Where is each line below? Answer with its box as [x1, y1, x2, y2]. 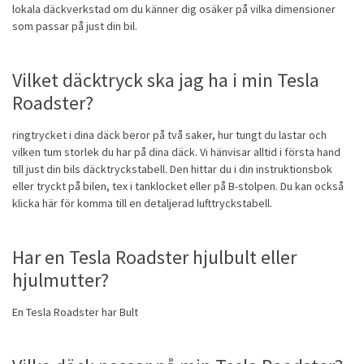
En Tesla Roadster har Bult [12, 305, 138, 320]
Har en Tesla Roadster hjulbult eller [12, 245, 297, 271]
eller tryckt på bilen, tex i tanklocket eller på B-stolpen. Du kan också [12, 179, 344, 194]
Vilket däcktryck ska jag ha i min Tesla [12, 67, 319, 93]
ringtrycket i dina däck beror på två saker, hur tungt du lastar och [12, 128, 327, 143]
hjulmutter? [12, 267, 109, 293]
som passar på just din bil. [12, 19, 137, 34]
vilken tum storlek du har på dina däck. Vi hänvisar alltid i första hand [12, 145, 340, 160]
